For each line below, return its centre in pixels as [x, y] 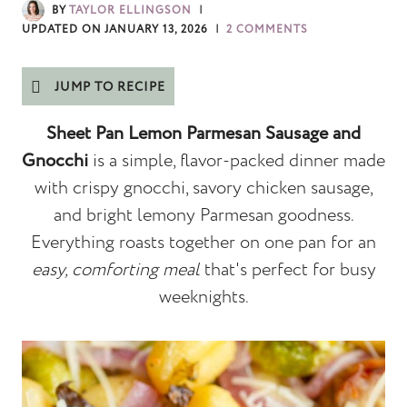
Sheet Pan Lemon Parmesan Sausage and [203, 134]
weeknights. [203, 298]
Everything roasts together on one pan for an [203, 243]
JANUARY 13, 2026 [157, 30]
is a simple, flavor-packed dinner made [239, 161]
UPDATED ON [62, 30]
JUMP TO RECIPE [108, 87]
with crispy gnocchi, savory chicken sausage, [203, 189]
